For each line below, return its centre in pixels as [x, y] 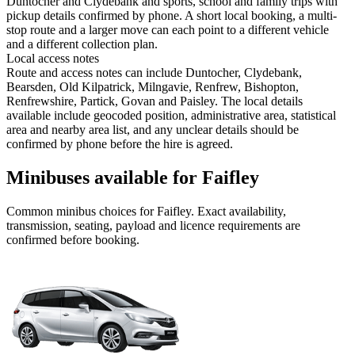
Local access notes [53, 59]
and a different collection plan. [82, 44]
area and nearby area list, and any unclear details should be [153, 130]
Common [31, 212]
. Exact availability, [239, 212]
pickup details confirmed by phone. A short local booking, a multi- [172, 16]
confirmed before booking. [73, 240]
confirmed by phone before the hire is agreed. [120, 144]
